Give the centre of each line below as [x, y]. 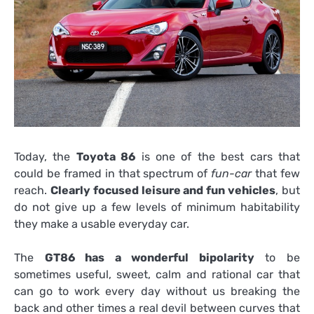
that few [276, 173]
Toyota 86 [106, 156]
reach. [32, 190]
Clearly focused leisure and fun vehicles [163, 190]
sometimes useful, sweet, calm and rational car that [157, 275]
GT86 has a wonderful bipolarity [149, 258]
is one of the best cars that [218, 156]
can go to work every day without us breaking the [157, 292]
